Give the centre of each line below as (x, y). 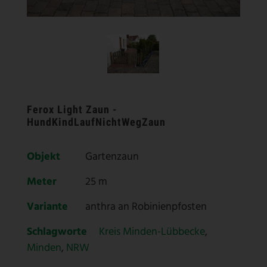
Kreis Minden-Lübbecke (152, 232)
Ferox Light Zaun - (72, 110)
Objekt (44, 157)
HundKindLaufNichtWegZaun (96, 122)
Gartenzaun (112, 157)
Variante (47, 207)
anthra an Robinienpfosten (146, 207)
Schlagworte (57, 232)
